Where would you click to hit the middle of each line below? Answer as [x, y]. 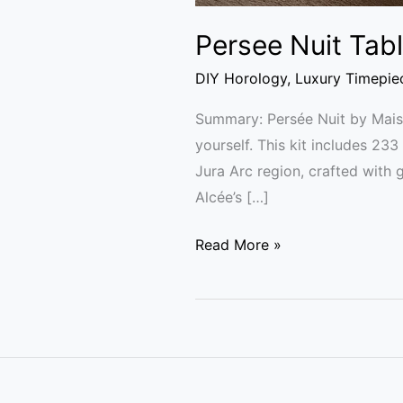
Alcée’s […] [232, 197]
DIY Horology [241, 78]
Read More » [238, 244]
